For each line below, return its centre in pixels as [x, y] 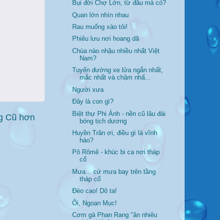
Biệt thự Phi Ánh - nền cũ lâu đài [119, 114]
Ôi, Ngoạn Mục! [95, 203]
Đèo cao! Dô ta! [95, 191]
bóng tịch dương [103, 121]
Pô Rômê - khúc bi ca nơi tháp [116, 152]
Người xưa [88, 90]
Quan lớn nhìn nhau [101, 15]
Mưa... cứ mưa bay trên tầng [114, 172]
